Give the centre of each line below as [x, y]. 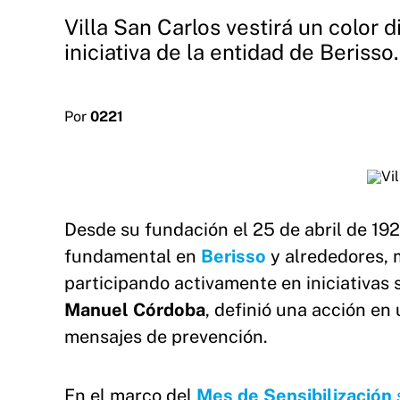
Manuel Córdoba [135, 310]
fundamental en [133, 256]
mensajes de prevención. [166, 337]
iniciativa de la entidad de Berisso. [231, 52]
